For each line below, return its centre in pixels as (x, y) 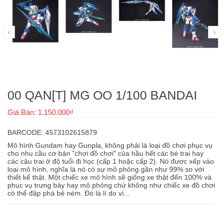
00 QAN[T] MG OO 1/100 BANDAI (102, 95)
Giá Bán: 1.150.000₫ (41, 112)
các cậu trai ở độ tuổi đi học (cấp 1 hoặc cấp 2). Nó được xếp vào (111, 161)
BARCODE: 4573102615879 (52, 132)
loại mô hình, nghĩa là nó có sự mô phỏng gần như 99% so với (106, 169)
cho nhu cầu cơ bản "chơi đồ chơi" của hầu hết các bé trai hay (106, 153)
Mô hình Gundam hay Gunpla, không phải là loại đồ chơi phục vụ (110, 145)
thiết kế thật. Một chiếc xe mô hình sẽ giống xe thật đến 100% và (110, 177)
